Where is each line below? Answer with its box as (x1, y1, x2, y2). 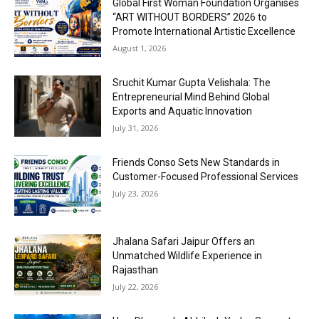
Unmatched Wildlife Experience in (113, 250, 263, 262)
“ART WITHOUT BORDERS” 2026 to (113, 11, 268, 23)
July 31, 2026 (113, 122, 159, 134)
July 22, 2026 (113, 281, 159, 293)
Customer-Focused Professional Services (113, 170, 299, 182)
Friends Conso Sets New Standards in (113, 156, 281, 168)
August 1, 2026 (113, 43, 167, 54)
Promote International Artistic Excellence (113, 26, 296, 38)
